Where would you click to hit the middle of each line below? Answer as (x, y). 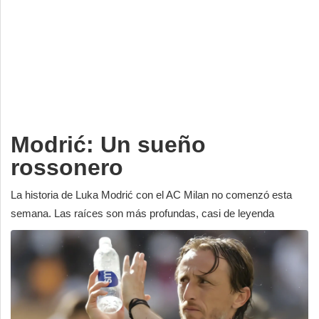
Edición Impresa (52, 127)
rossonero (67, 167)
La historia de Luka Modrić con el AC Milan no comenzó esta (151, 194)
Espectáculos (46, 35)
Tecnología (39, 66)
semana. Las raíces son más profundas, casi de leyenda (142, 213)
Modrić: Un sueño (108, 144)
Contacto (35, 96)
